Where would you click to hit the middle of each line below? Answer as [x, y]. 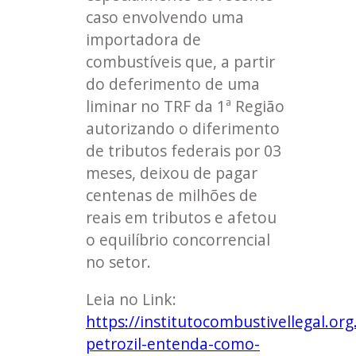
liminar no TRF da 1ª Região [185, 106]
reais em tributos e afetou [181, 218]
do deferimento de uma [173, 84]
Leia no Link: [131, 300]
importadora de [143, 40]
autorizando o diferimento [183, 129]
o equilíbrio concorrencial [178, 240]
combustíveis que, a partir [180, 62]
